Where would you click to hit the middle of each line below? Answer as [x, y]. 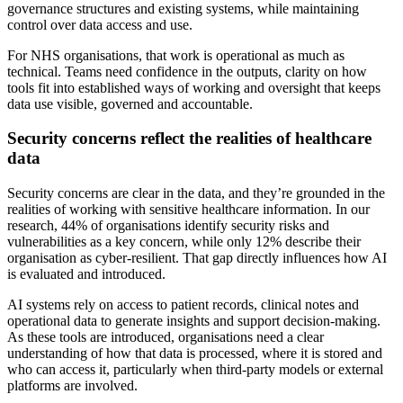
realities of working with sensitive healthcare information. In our [188, 210]
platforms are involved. [72, 386]
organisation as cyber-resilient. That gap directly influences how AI [197, 258]
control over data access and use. [100, 24]
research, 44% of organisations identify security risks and [168, 226]
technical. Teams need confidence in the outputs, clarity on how [187, 71]
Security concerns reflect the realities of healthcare [189, 139]
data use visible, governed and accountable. [130, 103]
